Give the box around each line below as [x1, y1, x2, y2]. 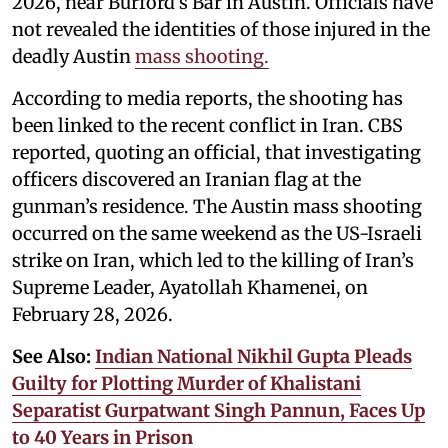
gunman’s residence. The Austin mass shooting [12, 194, 422, 218]
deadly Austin [12, 44, 135, 68]
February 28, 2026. [12, 302, 173, 326]
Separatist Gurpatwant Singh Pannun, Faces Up [12, 398, 425, 422]
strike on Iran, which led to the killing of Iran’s [12, 248, 414, 272]
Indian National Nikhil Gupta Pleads [95, 344, 412, 368]
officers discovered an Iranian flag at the [12, 167, 361, 191]
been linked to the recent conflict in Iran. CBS [12, 113, 403, 137]
